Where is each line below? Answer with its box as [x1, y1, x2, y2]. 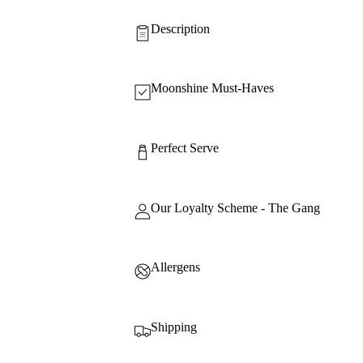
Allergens [150, 260, 200, 275]
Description [150, 21, 210, 36]
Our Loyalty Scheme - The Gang [150, 200, 320, 215]
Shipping [150, 319, 197, 334]
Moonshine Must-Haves [150, 81, 274, 96]
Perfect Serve [150, 140, 219, 155]
